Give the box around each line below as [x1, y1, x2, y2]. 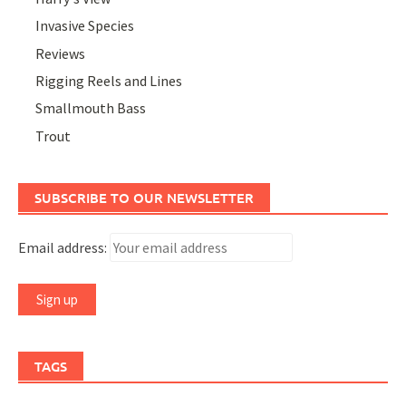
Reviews [35, 43, 86, 63]
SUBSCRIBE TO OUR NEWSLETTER [34, 188, 254, 207]
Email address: [18, 237, 110, 256]
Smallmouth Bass [35, 99, 147, 118]
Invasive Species [35, 16, 135, 35]
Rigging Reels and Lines [35, 71, 183, 90]
